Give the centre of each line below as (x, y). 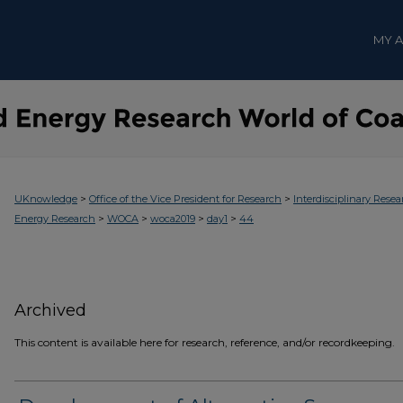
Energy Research (55, 219)
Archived (50, 310)
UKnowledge (46, 199)
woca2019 (173, 219)
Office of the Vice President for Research (185, 199)
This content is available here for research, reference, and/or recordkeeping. (205, 342)
